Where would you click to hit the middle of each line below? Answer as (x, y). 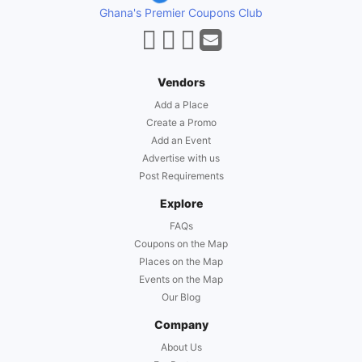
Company (181, 325)
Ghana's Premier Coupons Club (181, 13)
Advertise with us (181, 158)
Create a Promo (181, 123)
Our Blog (181, 297)
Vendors (181, 82)
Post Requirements (181, 176)
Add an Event (181, 141)
